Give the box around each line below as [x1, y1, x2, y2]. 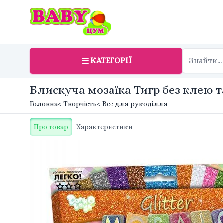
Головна [30, 100, 58, 108]
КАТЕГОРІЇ [90, 56, 132, 65]
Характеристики [76, 123, 133, 131]
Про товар [34, 123, 68, 131]
